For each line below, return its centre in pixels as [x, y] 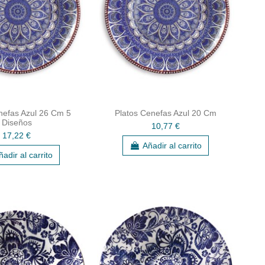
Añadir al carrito [172, 145]
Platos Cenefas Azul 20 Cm [166, 113]
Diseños [17, 122]
